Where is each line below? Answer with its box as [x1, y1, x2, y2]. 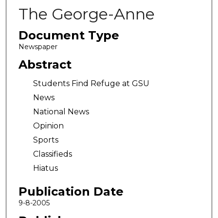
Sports [33, 135, 58, 145]
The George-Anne [18, 4, 155, 23]
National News [33, 107, 89, 117]
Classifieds [33, 149, 72, 159]
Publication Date [18, 184, 124, 199]
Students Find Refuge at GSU [33, 79, 149, 89]
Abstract [18, 57, 72, 72]
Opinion [33, 121, 64, 131]
